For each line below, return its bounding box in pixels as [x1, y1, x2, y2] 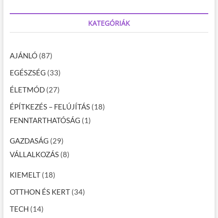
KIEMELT [9, 170, 40, 179]
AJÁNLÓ [9, 51, 37, 60]
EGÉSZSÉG [9, 68, 46, 77]
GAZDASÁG [9, 136, 49, 145]
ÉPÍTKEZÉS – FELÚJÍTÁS [9, 102, 90, 111]
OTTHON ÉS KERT [9, 187, 70, 196]
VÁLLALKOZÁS [9, 149, 59, 159]
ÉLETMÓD [9, 85, 45, 94]
